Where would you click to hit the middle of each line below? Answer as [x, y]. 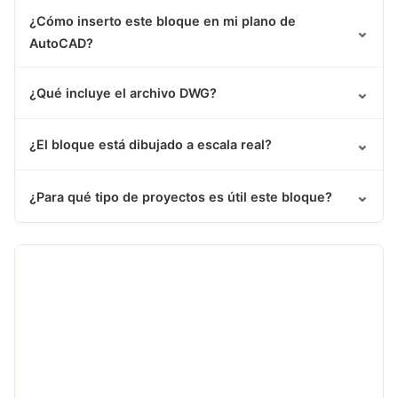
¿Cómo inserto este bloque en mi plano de [163, 21]
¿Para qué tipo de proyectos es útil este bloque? [181, 196]
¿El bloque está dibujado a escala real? [151, 145]
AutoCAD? [61, 44]
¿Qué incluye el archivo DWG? [123, 93]
